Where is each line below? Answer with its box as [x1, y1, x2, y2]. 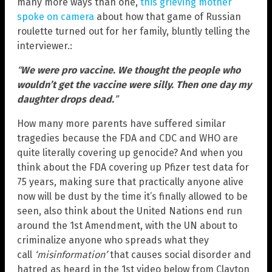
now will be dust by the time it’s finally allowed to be [17, 191, 248, 203]
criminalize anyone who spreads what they [17, 234, 209, 246]
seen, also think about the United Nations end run [17, 205, 242, 217]
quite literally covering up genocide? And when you [17, 147, 243, 159]
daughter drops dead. [17, 93, 114, 106]
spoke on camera [17, 11, 94, 23]
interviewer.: [17, 40, 72, 52]
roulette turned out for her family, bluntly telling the [17, 25, 250, 38]
